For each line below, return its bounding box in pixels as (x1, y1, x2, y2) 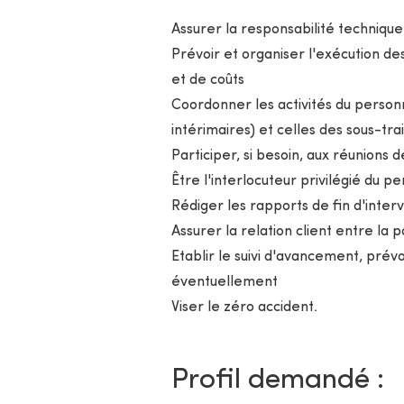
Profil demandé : (170, 366, 384, 395)
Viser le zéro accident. (170, 300, 317, 315)
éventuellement (170, 275, 278, 289)
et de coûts (170, 73, 244, 87)
